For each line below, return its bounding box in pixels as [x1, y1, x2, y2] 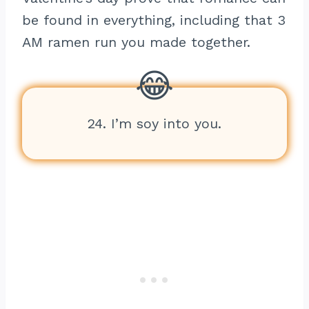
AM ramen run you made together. [22, 34, 250, 50]
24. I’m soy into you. [88, 115, 221, 132]
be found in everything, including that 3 [22, 12, 286, 28]
